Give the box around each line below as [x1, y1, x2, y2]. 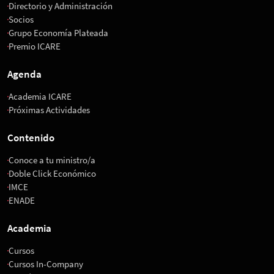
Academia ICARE [9, 91, 72, 103]
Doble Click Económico [9, 168, 96, 180]
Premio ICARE [9, 40, 61, 53]
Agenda [7, 67, 42, 81]
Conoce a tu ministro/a [9, 154, 95, 166]
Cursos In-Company [9, 258, 83, 270]
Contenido [7, 131, 54, 145]
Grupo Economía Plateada [9, 27, 108, 39]
